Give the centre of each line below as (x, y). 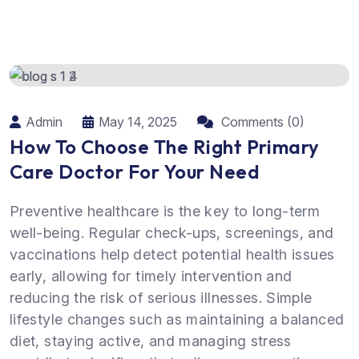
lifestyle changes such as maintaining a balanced (177, 319)
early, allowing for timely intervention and (151, 276)
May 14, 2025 (138, 121)
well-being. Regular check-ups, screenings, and (172, 232)
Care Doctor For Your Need (135, 171)
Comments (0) (261, 121)
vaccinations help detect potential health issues (172, 254)
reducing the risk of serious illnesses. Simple (161, 297)
